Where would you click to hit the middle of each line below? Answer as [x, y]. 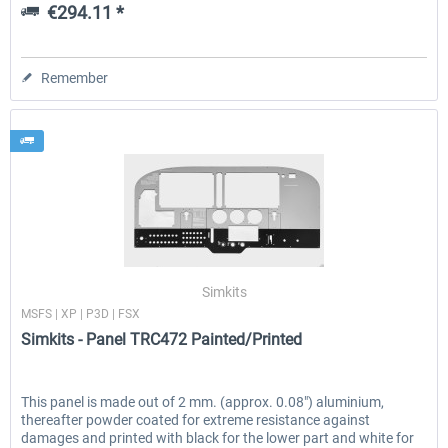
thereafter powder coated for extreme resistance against [196, 420]
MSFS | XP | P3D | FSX [81, 314]
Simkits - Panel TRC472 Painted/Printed [162, 340]
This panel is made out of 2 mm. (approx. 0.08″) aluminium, [203, 402]
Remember [75, 77]
